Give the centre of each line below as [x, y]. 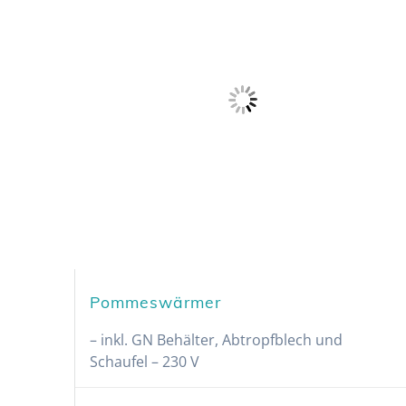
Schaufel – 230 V [145, 362]
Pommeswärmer [156, 302]
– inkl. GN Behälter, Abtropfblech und [217, 340]
